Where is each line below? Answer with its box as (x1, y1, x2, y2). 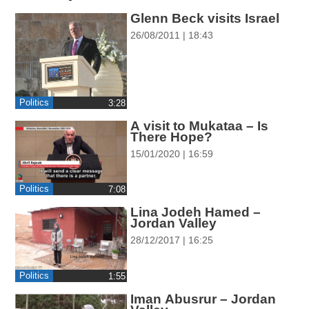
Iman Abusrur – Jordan (130, 292, 276, 307)
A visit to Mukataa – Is (130, 118, 268, 133)
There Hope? (130, 129, 212, 144)
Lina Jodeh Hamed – (130, 205, 261, 220)
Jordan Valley (130, 216, 217, 231)
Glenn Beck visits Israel (130, 10, 279, 26)
